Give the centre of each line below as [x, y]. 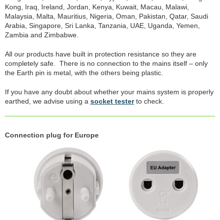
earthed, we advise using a [48, 101]
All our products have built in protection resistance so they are [101, 54]
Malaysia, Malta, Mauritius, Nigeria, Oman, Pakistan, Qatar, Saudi [107, 16]
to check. [149, 101]
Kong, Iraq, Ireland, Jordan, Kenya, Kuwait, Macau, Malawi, [97, 7]
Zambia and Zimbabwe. [42, 35]
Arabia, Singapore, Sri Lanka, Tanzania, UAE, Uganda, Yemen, [102, 25]
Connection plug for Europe [52, 135]
